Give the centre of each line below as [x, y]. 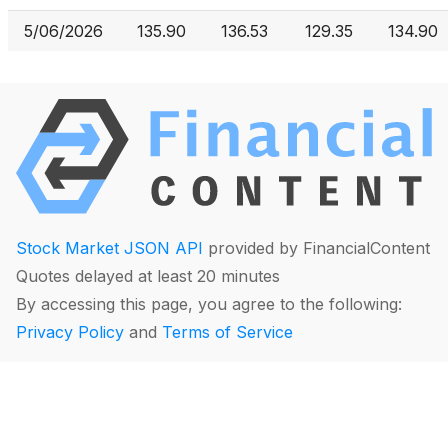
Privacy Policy [70, 332]
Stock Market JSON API [109, 248]
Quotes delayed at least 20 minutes [148, 276]
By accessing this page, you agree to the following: [209, 304]
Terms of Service [227, 332]
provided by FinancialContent [316, 248]
